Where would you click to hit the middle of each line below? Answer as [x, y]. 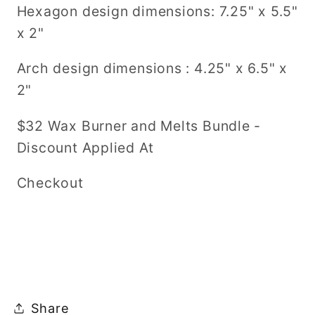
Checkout [50, 183]
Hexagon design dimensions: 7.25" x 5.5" [157, 11]
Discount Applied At [85, 147]
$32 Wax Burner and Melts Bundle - [139, 126]
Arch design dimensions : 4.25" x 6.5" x [152, 69]
